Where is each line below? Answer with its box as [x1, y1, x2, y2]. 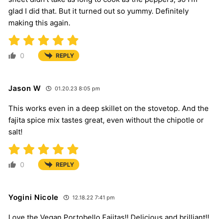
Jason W [8, 84, 41, 93]
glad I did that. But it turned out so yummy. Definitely [8, 6, 189, 16]
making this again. [8, 18, 70, 28]
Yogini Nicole [8, 193, 59, 202]
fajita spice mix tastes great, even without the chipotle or [8, 115, 204, 125]
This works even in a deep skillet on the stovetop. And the [8, 104, 209, 113]
